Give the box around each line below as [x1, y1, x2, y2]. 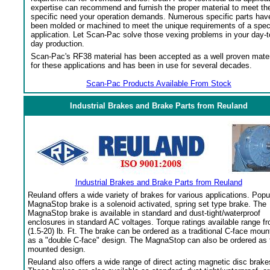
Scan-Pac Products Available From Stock [86, 79, 231, 88]
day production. [31, 39, 84, 48]
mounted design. [28, 245, 86, 254]
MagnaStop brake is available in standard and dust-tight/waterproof [28, 209, 260, 218]
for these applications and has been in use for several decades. [31, 61, 252, 70]
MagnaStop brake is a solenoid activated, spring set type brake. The [28, 199, 266, 209]
